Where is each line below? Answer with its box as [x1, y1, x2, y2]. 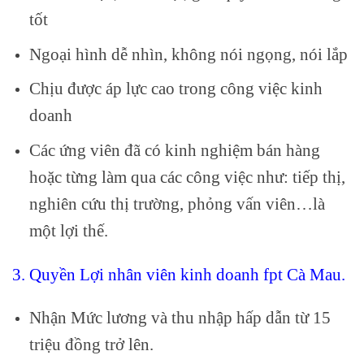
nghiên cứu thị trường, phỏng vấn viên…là [28, 193, 325, 213]
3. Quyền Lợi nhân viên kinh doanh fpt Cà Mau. [12, 264, 345, 284]
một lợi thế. [28, 220, 108, 240]
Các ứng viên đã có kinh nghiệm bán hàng [28, 140, 320, 159]
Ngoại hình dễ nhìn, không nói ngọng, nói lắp [28, 44, 348, 63]
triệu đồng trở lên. [28, 335, 154, 354]
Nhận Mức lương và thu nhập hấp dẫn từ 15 [28, 308, 331, 327]
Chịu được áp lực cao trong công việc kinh [28, 79, 323, 98]
